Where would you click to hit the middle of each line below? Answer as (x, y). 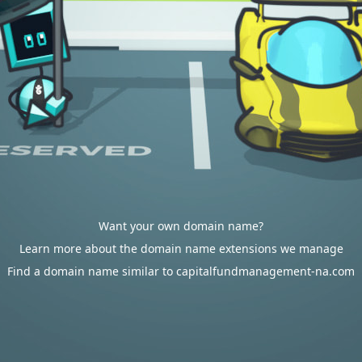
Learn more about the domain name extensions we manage (181, 248)
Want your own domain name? (181, 226)
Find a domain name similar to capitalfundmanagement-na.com (181, 271)
